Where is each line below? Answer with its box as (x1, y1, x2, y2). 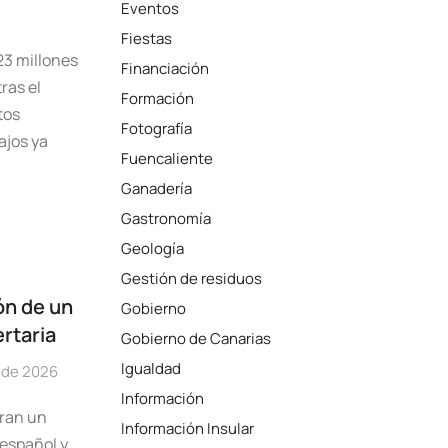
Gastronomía (121, 208, 212, 229)
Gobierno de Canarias (121, 328, 272, 349)
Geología (121, 238, 185, 259)
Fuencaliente (121, 148, 214, 169)
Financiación (121, 58, 210, 79)
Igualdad (121, 358, 182, 379)
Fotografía (121, 118, 193, 139)
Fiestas (121, 28, 173, 49)
